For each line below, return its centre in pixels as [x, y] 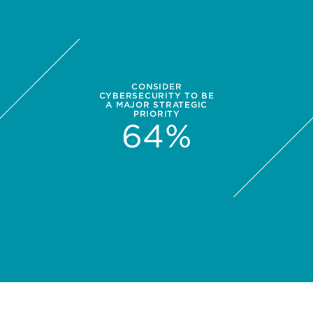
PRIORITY [156, 114]
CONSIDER [157, 87]
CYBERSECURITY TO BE [156, 96]
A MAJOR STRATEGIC [157, 105]
